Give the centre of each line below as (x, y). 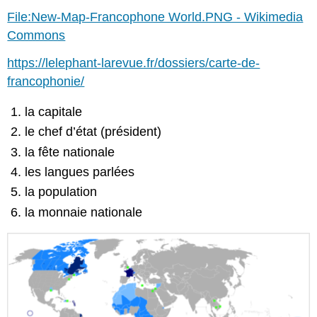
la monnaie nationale (84, 212)
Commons (36, 36)
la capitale (54, 111)
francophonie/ (46, 82)
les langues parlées (80, 172)
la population (61, 192)
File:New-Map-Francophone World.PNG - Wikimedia (155, 17)
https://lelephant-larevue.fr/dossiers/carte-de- (134, 63)
